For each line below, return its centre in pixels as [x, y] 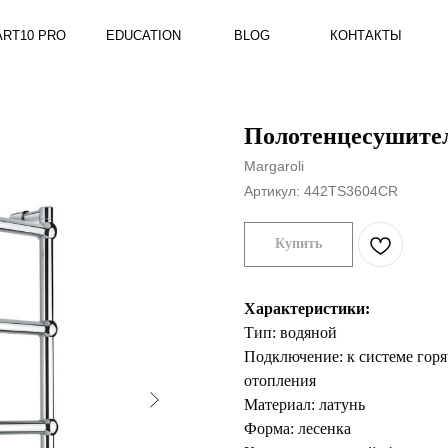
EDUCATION [80, 32]
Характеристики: [307, 308]
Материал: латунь [304, 404]
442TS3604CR [351, 191]
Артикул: [274, 191]
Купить [298, 243]
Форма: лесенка [297, 428]
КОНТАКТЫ [279, 32]
